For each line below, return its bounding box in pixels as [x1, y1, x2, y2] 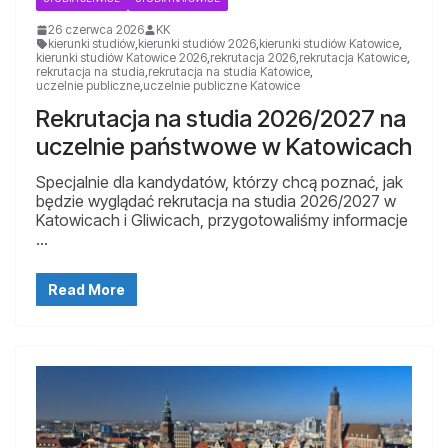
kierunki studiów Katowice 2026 [36, 49, 207, 65]
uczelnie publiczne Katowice [143, 77, 300, 93]
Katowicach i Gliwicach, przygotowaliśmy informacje [36, 209, 408, 230]
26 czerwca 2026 [48, 21, 144, 37]
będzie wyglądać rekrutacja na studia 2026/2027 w [36, 190, 396, 211]
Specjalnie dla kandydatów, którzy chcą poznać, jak [36, 171, 403, 192]
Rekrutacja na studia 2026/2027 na [36, 103, 406, 133]
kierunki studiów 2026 [138, 35, 256, 51]
